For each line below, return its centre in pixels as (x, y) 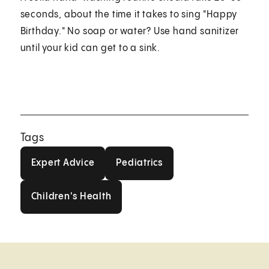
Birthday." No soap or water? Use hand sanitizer (130, 31)
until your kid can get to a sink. (90, 48)
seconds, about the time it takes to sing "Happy (129, 14)
